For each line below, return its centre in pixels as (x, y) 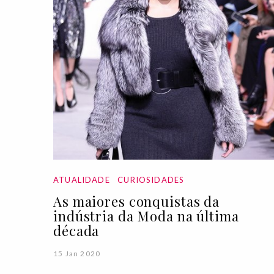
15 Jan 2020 (77, 253)
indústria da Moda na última (146, 216)
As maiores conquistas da (137, 201)
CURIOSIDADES (151, 180)
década (76, 230)
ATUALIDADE (82, 180)
